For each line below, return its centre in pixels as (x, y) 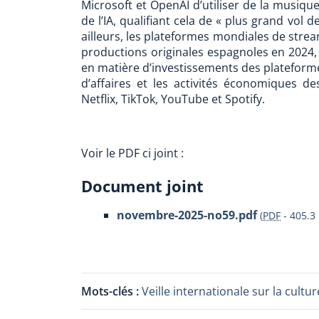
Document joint (142, 186)
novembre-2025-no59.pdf (187, 215)
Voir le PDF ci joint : (132, 153)
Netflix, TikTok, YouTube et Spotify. (173, 99)
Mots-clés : (111, 291)
